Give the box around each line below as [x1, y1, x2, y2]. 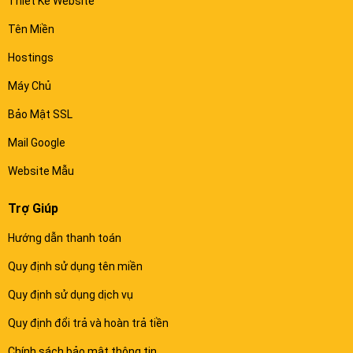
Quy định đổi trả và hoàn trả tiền [8, 317, 169, 330]
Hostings [8, 51, 54, 65]
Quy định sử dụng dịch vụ [8, 288, 133, 302]
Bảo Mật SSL [8, 108, 72, 121]
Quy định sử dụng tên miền [8, 260, 143, 273]
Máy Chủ [8, 80, 51, 93]
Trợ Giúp [8, 201, 58, 217]
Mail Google [8, 136, 65, 150]
